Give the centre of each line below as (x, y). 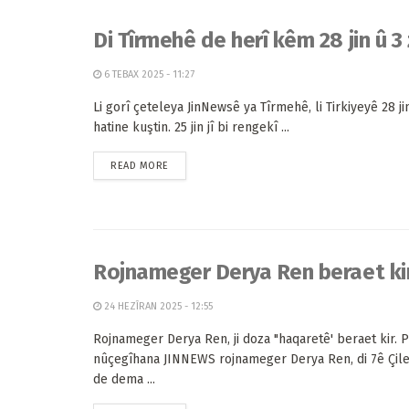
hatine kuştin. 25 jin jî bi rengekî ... (191, 127)
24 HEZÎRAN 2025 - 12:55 (157, 306)
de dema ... (124, 379)
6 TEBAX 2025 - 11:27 (148, 74)
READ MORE (140, 166)
